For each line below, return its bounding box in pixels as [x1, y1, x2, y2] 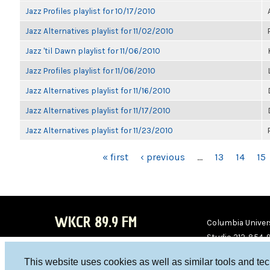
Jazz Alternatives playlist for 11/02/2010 [25, 26, 174, 36]
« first [102, 151, 128, 163]
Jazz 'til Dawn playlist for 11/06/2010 [25, 46, 160, 55]
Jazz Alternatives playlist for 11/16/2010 [25, 86, 171, 95]
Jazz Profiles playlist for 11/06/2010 [25, 66, 155, 75]
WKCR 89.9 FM [54, 212, 137, 232]
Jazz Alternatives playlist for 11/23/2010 [25, 125, 173, 135]
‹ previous [140, 151, 185, 163]
